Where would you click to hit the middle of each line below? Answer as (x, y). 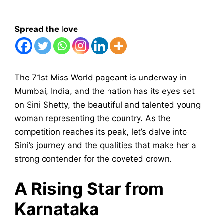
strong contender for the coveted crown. (93, 159)
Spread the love (46, 29)
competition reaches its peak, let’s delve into (101, 132)
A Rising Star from (89, 188)
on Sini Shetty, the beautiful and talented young (108, 105)
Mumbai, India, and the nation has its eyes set (105, 91)
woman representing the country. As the (93, 118)
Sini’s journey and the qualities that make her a (105, 146)
